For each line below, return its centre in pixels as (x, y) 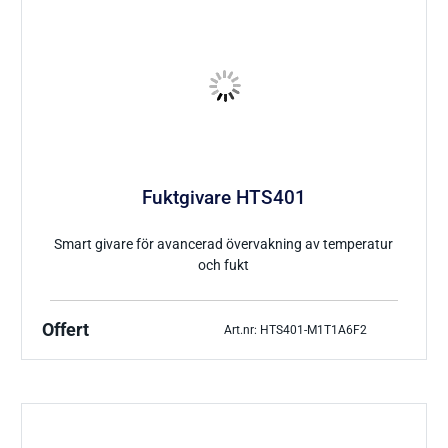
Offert (66, 330)
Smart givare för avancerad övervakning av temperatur (224, 245)
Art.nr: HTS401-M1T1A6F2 (295, 329)
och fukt (224, 266)
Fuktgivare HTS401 (223, 197)
